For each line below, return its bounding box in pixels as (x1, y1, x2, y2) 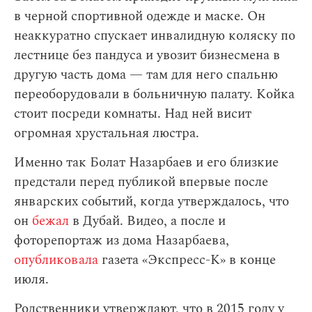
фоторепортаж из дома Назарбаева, (14, 231, 229, 251)
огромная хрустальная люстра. (14, 123, 199, 143)
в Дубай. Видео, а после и (69, 211, 226, 231)
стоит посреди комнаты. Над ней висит (14, 104, 251, 124)
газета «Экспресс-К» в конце (98, 250, 276, 270)
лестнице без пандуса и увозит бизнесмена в (14, 45, 280, 65)
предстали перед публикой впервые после (14, 172, 268, 192)
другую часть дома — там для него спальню (14, 65, 278, 85)
